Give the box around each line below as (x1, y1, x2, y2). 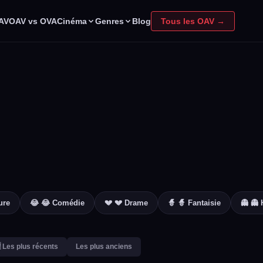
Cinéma (57, 16, 87, 26)
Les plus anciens (76, 242, 132, 251)
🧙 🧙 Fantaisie (168, 198, 221, 207)
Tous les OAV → (161, 16, 225, 26)
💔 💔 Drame (104, 198, 148, 207)
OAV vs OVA (9, 16, 57, 26)
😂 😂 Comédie (30, 198, 85, 207)
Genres (95, 16, 124, 26)
